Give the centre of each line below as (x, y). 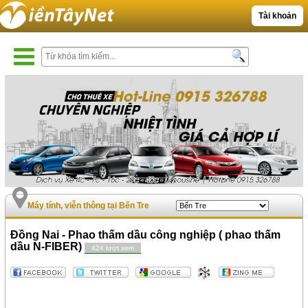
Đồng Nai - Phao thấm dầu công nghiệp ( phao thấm (146, 235)
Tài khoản (277, 16)
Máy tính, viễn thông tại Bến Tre (89, 206)
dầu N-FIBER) (48, 247)
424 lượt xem (113, 248)
